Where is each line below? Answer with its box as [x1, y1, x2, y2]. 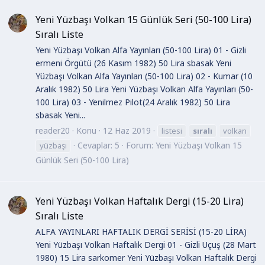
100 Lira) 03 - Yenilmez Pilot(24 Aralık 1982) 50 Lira [35, 96, 230, 108]
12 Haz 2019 [103, 124, 151, 136]
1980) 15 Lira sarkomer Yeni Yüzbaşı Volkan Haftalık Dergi [35, 252, 257, 264]
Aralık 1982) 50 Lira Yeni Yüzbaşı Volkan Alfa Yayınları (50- [35, 83, 253, 95]
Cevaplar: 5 [77, 139, 119, 151]
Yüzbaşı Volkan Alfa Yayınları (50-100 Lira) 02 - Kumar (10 [35, 70, 253, 82]
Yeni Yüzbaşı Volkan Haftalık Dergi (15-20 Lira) [35, 194, 244, 208]
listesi [161, 125, 182, 136]
